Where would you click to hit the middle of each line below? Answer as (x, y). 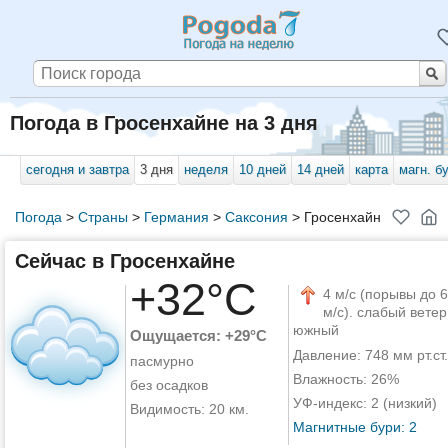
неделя (206, 169)
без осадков (168, 385)
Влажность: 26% (345, 379)
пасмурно (161, 361)
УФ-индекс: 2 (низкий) (364, 403)
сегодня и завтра (78, 169)
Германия (176, 217)
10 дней (263, 169)
